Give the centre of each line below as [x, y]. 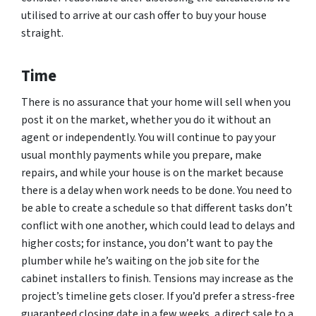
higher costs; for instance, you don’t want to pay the [147, 243]
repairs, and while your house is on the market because [152, 173]
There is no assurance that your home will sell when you [156, 102]
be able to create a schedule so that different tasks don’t [157, 208]
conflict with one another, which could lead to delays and [158, 226]
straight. [42, 33]
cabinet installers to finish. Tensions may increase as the [157, 279]
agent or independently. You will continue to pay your [148, 138]
